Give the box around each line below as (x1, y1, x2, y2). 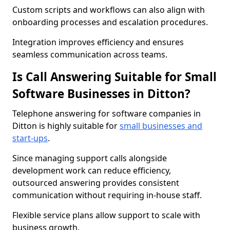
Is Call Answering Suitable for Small (12, 69, 217, 85)
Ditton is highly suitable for (12, 120, 120, 131)
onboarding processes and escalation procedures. (12, 16, 208, 28)
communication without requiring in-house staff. (12, 189, 202, 201)
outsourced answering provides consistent (12, 177, 179, 188)
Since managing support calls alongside (12, 152, 167, 164)
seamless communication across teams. (12, 49, 167, 60)
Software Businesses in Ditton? (12, 86, 190, 102)
